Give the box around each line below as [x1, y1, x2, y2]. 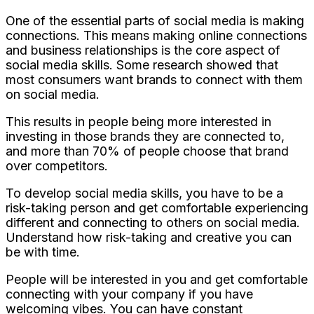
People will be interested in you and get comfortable [6, 271, 308, 287]
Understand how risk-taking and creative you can [6, 229, 292, 245]
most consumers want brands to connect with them [6, 71, 303, 87]
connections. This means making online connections [6, 27, 307, 43]
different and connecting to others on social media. [6, 214, 300, 230]
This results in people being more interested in [6, 114, 271, 129]
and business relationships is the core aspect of [6, 42, 280, 57]
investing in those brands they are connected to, [6, 128, 285, 144]
